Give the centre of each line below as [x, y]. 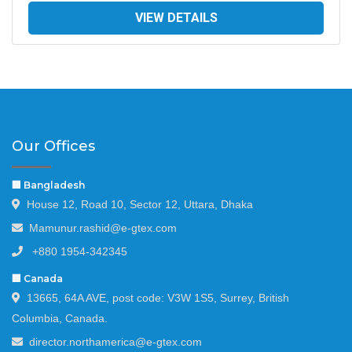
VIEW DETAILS [176, 18]
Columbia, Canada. [60, 319]
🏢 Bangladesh [48, 185]
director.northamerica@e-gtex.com [115, 342]
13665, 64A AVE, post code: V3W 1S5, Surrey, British [158, 298]
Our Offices [53, 147]
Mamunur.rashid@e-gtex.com [103, 228]
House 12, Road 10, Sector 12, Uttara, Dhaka [140, 205]
